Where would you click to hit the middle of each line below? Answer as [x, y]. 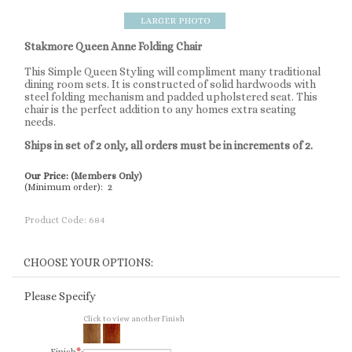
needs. [40, 122]
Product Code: [55, 220]
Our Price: [48, 176]
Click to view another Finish [134, 319]
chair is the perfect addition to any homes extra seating [160, 109]
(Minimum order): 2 [68, 187]
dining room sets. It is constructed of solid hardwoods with [170, 84]
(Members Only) [106, 176]
